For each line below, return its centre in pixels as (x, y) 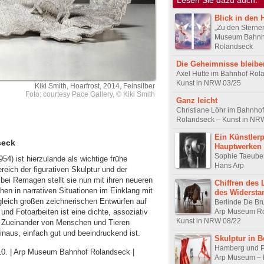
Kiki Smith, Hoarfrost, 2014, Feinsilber (95, 86)
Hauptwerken (238, 146)
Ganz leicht (197, 100)
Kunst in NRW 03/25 (209, 83)
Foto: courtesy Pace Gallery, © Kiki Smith (90, 94)
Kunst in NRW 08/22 (209, 221)
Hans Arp (229, 165)
